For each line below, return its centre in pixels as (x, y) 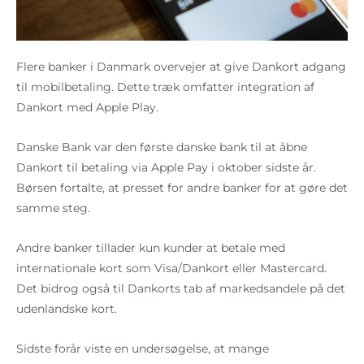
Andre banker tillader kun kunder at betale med (151, 247)
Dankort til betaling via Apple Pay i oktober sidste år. (166, 167)
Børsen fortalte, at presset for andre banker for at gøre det (182, 187)
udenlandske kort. (67, 308)
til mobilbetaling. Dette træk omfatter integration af (165, 87)
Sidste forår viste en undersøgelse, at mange (143, 348)
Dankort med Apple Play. (87, 107)
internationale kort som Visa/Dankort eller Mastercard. (171, 268)
